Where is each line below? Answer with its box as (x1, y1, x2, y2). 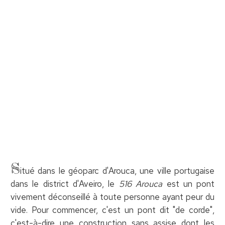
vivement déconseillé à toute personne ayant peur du (10, 191, 215, 202)
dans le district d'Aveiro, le (10, 178, 119, 189)
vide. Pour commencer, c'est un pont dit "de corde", (10, 204, 215, 215)
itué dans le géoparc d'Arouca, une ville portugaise (20, 165, 215, 176)
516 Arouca (119, 178, 163, 189)
